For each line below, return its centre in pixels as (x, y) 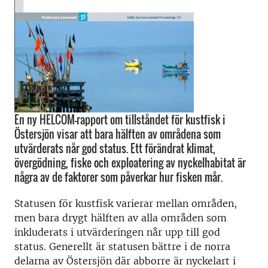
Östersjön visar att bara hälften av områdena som (118, 134)
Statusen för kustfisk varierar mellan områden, (126, 203)
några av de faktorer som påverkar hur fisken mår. (118, 177)
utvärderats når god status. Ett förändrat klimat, (115, 148)
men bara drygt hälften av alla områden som (121, 218)
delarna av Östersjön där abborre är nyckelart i (125, 261)
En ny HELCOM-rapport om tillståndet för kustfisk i (120, 120)
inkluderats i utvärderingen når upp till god (117, 232)
